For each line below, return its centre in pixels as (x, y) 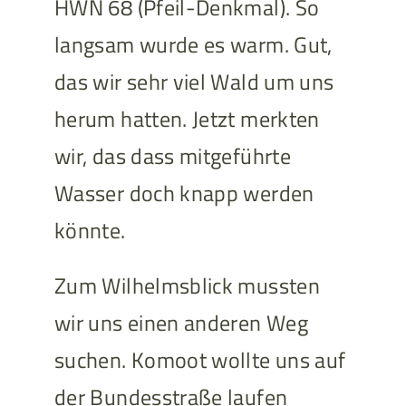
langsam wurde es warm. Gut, (193, 45)
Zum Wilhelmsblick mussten (187, 286)
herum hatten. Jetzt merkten (187, 119)
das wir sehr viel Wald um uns (194, 82)
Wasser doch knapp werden (184, 193)
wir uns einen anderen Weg (181, 323)
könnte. (90, 231)
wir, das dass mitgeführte (172, 156)
